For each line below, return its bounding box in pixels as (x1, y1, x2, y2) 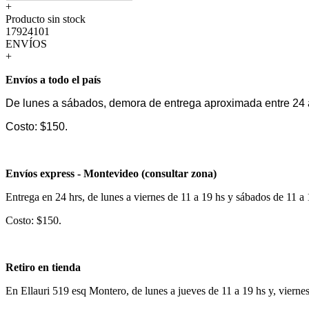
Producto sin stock (6, 12, 86, 25)
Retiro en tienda (6, 261, 81, 273)
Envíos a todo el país (6, 73, 101, 86)
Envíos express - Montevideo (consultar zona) (6, 167, 217, 179)
